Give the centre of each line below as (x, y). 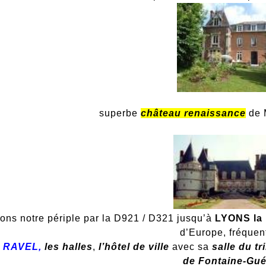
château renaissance (193, 113)
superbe (120, 113)
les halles (67, 247)
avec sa (191, 247)
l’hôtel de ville (134, 247)
